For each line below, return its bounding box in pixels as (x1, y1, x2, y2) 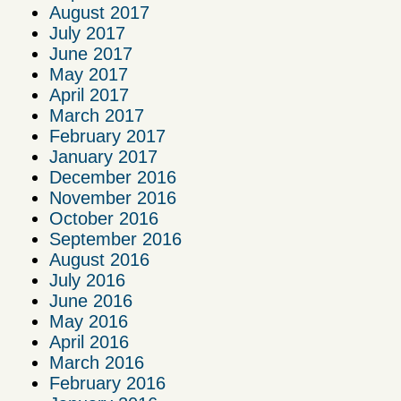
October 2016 (49, 209, 158, 229)
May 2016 (49, 311, 128, 332)
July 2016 (49, 270, 125, 291)
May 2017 (49, 64, 128, 85)
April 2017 (49, 85, 129, 106)
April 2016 (49, 332, 129, 353)
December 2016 (49, 167, 176, 188)
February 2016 (49, 373, 166, 394)
